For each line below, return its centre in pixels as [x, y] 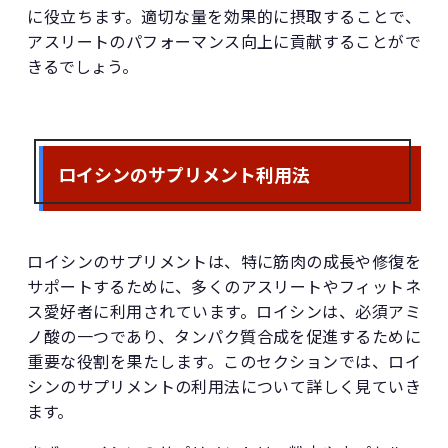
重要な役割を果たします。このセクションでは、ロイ [224, 361]
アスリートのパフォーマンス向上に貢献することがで [224, 41]
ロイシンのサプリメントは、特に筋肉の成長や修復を [224, 261]
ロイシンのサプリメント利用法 [184, 173]
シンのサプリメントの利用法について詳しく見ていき [224, 386]
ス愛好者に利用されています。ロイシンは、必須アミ [224, 311]
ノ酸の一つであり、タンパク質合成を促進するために [224, 336]
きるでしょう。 [83, 66]
